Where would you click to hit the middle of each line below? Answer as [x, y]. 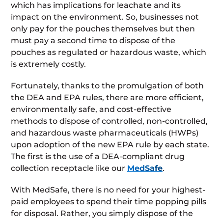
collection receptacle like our [69, 168]
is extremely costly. [48, 64]
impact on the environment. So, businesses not [105, 17]
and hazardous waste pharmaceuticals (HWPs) [105, 133]
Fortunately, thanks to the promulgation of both [107, 85]
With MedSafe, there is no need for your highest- [108, 190]
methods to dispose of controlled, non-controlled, [109, 121]
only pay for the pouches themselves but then [103, 28]
